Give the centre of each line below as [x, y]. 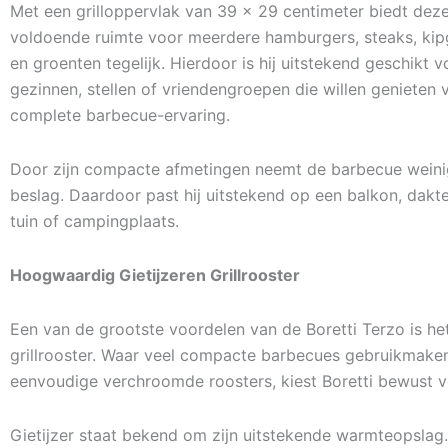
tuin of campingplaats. [94, 221]
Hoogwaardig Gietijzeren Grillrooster [155, 275]
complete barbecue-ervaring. [120, 115]
